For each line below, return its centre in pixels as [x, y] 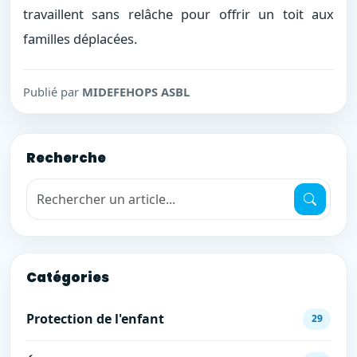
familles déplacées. [80, 39]
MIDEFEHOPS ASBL [136, 91]
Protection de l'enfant [95, 319]
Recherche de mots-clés [97, 187]
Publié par [53, 91]
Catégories [68, 277]
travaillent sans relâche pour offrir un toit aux [178, 14]
